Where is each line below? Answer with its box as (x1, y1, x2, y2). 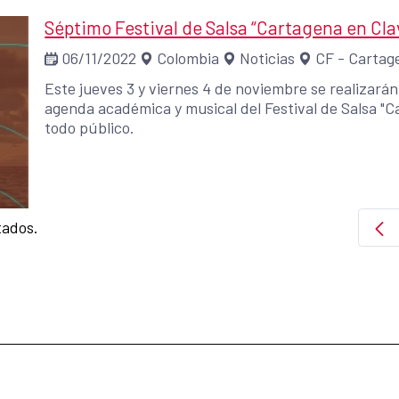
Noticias (240, 47, 296, 68)
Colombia (157, 47, 220, 68)
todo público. (45, 117, 135, 137)
